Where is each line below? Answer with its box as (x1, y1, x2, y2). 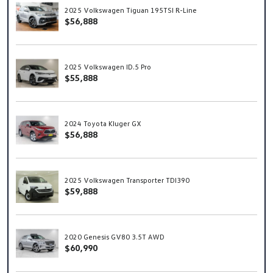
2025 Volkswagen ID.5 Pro (65, 62, 151, 72)
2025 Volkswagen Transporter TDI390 (65, 175, 190, 185)
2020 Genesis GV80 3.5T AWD (65, 232, 165, 242)
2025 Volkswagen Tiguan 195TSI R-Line (65, 5, 197, 15)
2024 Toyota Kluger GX (65, 119, 141, 129)
